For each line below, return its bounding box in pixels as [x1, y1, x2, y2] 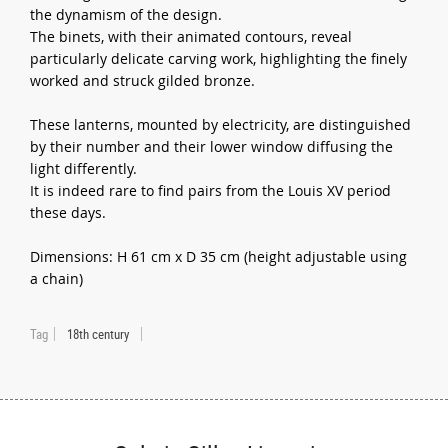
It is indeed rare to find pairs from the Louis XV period [30, 180, 392, 200]
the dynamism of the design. [30, 4, 223, 24]
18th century [67, 324, 130, 343]
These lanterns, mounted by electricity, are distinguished [30, 114, 412, 134]
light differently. [30, 158, 138, 178]
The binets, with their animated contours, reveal [30, 26, 353, 46]
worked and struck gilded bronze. [30, 70, 256, 90]
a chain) [30, 268, 84, 288]
